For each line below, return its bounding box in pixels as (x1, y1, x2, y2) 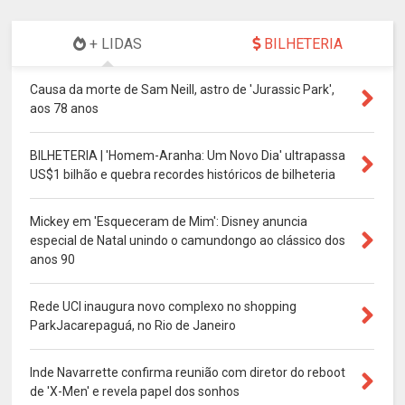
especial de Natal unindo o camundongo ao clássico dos (30, 233, 346, 249)
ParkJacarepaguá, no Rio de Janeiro (30, 318, 237, 334)
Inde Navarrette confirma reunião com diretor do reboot (30, 365, 346, 381)
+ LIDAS (85, 35, 142, 53)
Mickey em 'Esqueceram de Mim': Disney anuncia (30, 214, 308, 230)
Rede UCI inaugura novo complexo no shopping (30, 299, 297, 315)
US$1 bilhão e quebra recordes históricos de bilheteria (30, 167, 336, 183)
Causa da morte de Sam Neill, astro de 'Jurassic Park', (30, 82, 335, 98)
